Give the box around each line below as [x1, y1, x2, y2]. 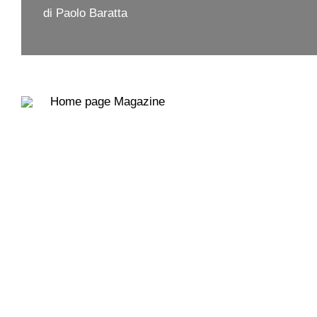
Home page [50, 94, 114, 108]
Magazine [114, 94, 165, 108]
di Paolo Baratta [43, 6, 127, 20]
